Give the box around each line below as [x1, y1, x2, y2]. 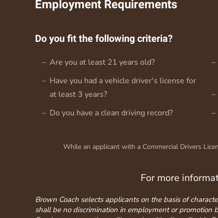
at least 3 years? [50, 89, 107, 100]
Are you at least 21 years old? [50, 56, 155, 68]
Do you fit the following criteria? [35, 31, 173, 46]
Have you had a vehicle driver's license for [50, 75, 196, 86]
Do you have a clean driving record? [50, 107, 173, 118]
